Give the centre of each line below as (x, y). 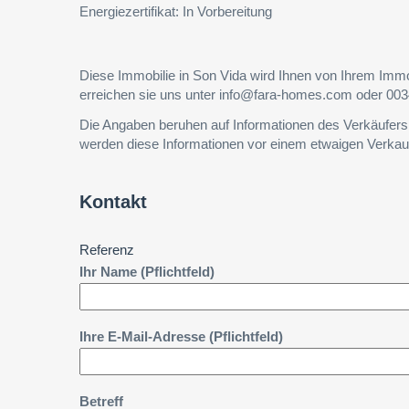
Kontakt (113, 202)
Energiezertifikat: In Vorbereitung (176, 11)
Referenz (107, 250)
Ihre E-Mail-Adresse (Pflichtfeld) (181, 336)
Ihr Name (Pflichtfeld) (147, 272)
